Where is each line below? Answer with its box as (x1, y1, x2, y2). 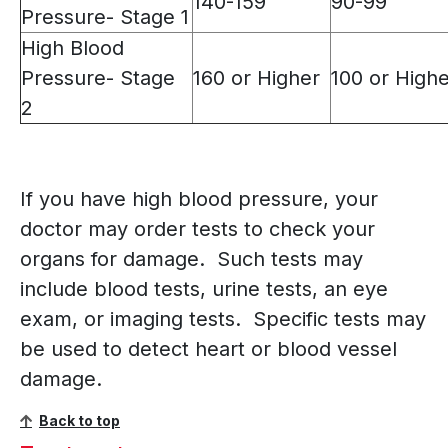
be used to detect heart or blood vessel (20, 337, 397, 362)
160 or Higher (193, 66, 320, 91)
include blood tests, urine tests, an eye (20, 277, 388, 302)
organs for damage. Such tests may (20, 247, 363, 272)
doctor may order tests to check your (20, 217, 375, 242)
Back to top (39, 412, 120, 430)
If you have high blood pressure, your (20, 187, 378, 212)
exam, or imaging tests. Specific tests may (20, 307, 426, 332)
